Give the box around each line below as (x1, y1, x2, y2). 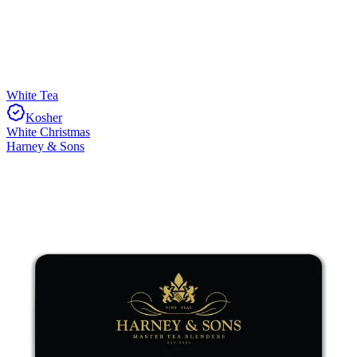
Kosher (25, 110, 62, 124)
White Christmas (6, 124, 90, 139)
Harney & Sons (6, 139, 84, 153)
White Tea (6, 88, 58, 102)
